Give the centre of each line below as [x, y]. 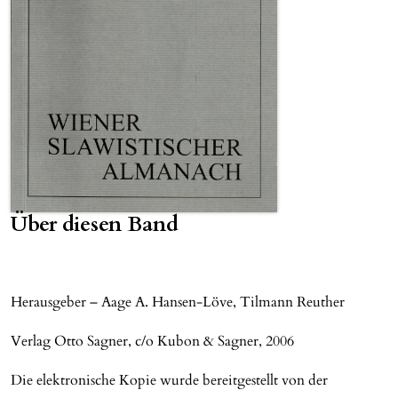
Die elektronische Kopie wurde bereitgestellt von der [169, 381]
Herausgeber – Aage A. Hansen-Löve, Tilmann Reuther [178, 302]
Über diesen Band [95, 225]
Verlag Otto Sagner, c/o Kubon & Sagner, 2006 [152, 342]
